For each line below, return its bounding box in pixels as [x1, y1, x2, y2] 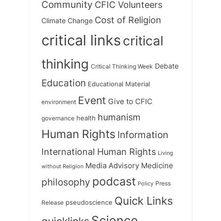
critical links [41, 31, 121, 49]
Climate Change [41, 16, 93, 25]
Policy [138, 180, 153, 187]
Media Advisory [85, 161, 139, 170]
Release [41, 198, 64, 206]
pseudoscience [66, 198, 112, 206]
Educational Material [88, 79, 150, 88]
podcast [92, 174, 136, 188]
